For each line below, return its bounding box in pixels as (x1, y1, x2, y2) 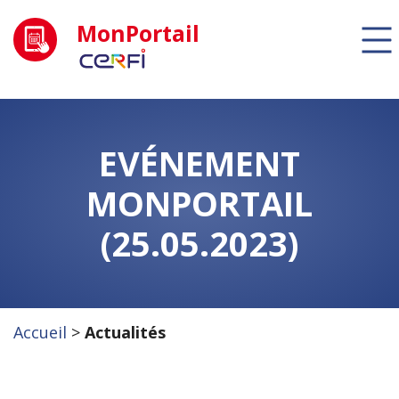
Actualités (85, 322, 166, 343)
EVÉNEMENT (99, 140, 300, 186)
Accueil (13, 322, 67, 343)
